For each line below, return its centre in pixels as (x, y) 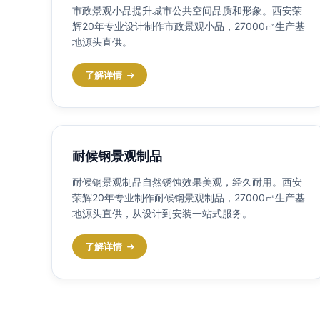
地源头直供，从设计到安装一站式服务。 (162, 213)
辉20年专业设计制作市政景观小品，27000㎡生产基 (189, 26)
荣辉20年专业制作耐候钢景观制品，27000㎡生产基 (189, 197)
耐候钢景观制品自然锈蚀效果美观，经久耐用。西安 (187, 181)
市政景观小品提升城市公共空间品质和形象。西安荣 (187, 10)
